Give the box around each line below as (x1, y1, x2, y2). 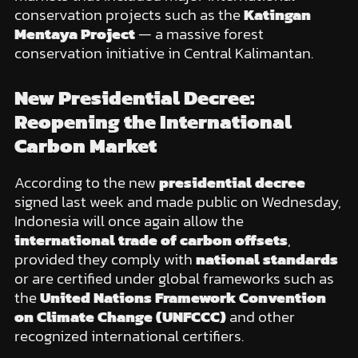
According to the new (14, 171, 159, 195)
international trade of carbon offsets (14, 229, 288, 253)
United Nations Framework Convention (39, 286, 326, 310)
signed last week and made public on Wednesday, (14, 190, 341, 214)
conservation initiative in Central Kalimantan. (14, 41, 313, 65)
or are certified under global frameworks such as (14, 267, 334, 291)
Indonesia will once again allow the (14, 209, 244, 233)
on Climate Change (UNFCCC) (14, 305, 226, 329)
